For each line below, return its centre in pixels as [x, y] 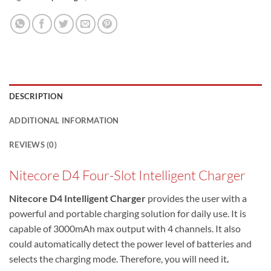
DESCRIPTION [36, 96]
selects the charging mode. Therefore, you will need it [118, 259]
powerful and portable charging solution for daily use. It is [128, 214]
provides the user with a [196, 198]
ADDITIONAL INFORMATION [64, 121]
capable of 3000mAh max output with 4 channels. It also [125, 229]
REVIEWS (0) [33, 145]
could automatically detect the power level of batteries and [130, 244]
